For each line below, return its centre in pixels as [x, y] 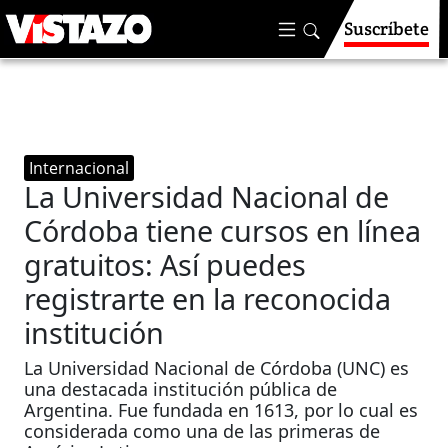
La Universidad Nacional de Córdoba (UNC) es [217, 368]
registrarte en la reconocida [208, 298]
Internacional [79, 168]
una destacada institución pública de [181, 389]
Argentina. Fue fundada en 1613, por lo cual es [221, 410]
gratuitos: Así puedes [165, 264]
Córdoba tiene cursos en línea [223, 230]
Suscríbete [386, 28]
